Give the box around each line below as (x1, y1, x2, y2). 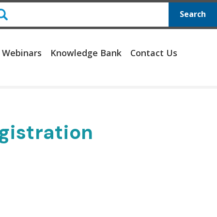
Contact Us (130, 47, 177, 59)
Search (179, 9, 206, 20)
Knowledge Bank (50, 47, 122, 59)
